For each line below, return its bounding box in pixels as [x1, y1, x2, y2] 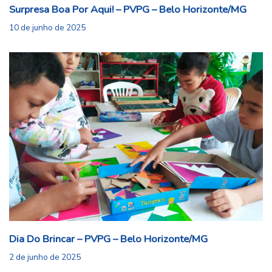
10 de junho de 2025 [9, 21, 86, 33]
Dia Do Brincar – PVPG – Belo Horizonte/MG [9, 232, 208, 246]
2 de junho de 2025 [9, 251, 81, 263]
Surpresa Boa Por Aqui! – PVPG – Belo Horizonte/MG [9, 2, 246, 16]
